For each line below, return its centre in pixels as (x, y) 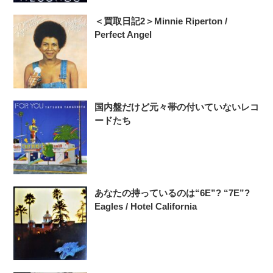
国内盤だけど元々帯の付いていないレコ (177, 107)
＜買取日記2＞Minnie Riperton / (161, 21)
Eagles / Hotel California (146, 207)
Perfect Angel (123, 35)
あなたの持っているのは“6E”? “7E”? (172, 193)
